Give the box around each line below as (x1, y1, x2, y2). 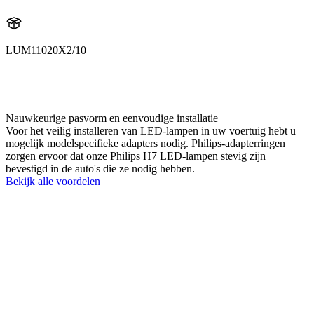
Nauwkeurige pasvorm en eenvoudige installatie (6, 111, 218, 124)
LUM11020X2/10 (6, 43, 86, 56)
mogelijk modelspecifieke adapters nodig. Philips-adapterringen (6, 137, 285, 149)
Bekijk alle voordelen (6, 175, 100, 187)
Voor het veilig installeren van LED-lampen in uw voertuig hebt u (6, 124, 296, 137)
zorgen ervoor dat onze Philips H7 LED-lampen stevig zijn (6, 149, 266, 162)
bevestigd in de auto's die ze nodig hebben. (6, 162, 195, 175)
